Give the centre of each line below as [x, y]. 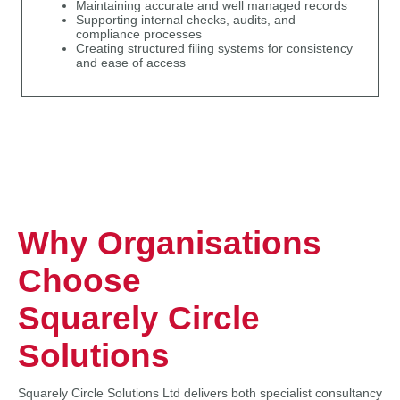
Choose [79, 280]
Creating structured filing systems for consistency [214, 49]
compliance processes [139, 35]
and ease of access [131, 63]
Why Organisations [170, 243]
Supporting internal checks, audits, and [186, 21]
